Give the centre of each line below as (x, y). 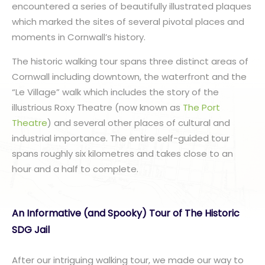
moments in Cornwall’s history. (79, 37)
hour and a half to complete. (76, 169)
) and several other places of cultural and (139, 123)
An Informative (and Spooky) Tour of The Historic (126, 213)
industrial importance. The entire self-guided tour (121, 138)
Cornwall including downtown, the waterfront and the (129, 77)
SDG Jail (31, 230)
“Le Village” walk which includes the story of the (115, 92)
